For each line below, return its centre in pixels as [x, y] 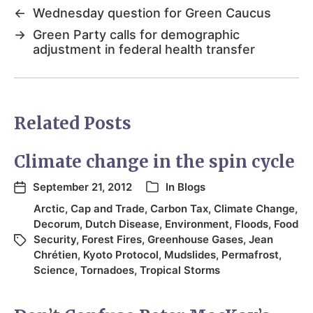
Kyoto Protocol [121, 254]
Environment [197, 224]
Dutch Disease [122, 224]
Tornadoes [107, 270]
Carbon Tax [179, 208]
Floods [252, 224]
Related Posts [73, 123]
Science [54, 270]
